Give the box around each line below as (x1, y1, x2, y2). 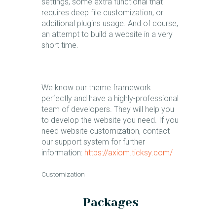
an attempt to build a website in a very (41, 30, 173, 39)
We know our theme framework (41, 83, 151, 93)
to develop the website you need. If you (41, 115, 179, 125)
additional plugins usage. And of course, (41, 19, 178, 29)
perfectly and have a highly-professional (41, 94, 179, 104)
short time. (41, 40, 78, 50)
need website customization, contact (41, 126, 170, 136)
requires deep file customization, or (41, 8, 163, 18)
